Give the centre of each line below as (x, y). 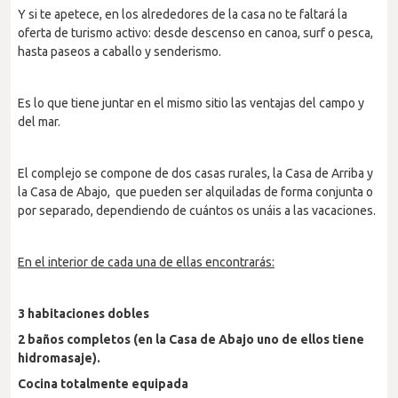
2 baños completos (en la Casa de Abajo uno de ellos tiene (191, 339)
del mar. (39, 122)
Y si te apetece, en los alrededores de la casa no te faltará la (183, 14)
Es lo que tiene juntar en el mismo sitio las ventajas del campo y (191, 103)
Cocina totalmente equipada (103, 384)
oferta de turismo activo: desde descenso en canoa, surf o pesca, (195, 33)
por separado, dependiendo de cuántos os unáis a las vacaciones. (197, 211)
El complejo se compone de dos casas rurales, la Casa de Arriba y (195, 173)
